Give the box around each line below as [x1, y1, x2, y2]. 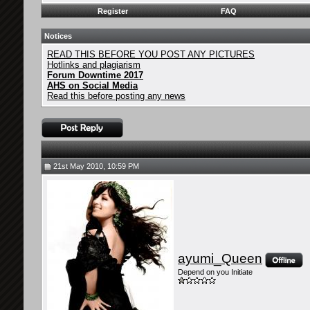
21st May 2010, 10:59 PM [51, 162, 139, 170]
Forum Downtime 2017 [47, 70, 143, 80]
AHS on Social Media [47, 80, 138, 91]
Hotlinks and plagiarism [47, 60, 140, 70]
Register [98, 7, 128, 15]
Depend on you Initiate [178, 268, 253, 277]
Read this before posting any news [47, 91, 185, 101]
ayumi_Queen [178, 251, 262, 266]
